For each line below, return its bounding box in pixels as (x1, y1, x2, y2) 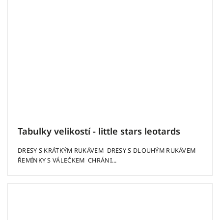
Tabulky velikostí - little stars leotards (18, 125, 180, 137)
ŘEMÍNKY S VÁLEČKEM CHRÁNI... (18, 156, 117, 165)
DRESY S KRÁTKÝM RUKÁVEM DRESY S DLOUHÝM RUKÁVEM (18, 146, 197, 155)
